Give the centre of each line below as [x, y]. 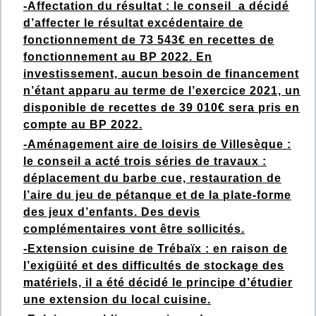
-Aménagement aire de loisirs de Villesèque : [157, 145]
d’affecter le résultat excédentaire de [133, 23]
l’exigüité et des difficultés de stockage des [154, 266]
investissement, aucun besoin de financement [161, 74]
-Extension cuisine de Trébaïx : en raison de [156, 249]
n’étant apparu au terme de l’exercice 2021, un [162, 91]
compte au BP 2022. [83, 125]
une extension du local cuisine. [117, 300]
